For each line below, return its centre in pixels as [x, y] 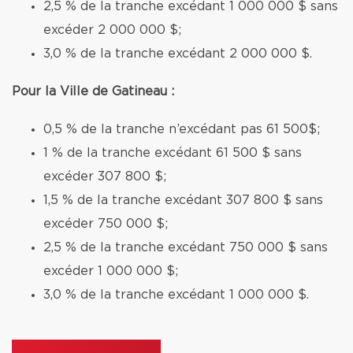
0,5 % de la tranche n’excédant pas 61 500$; [182, 129]
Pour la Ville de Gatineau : [93, 91]
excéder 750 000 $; [106, 224]
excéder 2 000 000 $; [112, 30]
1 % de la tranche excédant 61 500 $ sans [173, 153]
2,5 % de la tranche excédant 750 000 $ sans [186, 247]
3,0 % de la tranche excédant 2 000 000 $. [178, 54]
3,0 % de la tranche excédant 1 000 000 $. [176, 295]
